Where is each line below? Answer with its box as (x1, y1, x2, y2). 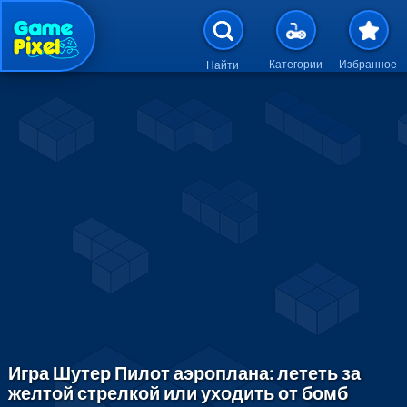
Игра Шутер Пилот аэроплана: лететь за (8, 362, 362, 383)
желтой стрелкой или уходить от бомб (8, 382, 349, 403)
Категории (268, 57, 323, 71)
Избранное (339, 57, 397, 72)
